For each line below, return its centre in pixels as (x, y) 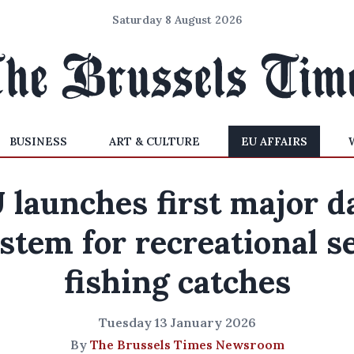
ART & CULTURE (154, 141)
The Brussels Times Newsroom (187, 345)
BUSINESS (39, 141)
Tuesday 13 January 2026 (177, 322)
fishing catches (177, 282)
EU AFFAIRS (274, 141)
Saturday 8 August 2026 (177, 20)
